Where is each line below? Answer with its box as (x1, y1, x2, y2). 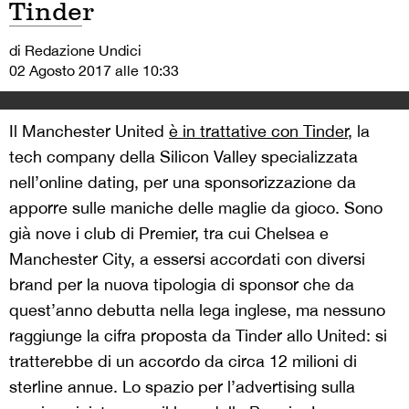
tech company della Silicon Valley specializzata (9, 147, 358, 166)
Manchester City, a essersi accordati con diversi (9, 249, 365, 268)
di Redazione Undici (9, 42, 142, 58)
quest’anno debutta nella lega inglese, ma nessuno (9, 300, 385, 320)
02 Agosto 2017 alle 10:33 (9, 62, 179, 79)
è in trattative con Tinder (169, 121, 348, 141)
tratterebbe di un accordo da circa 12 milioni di (9, 351, 357, 371)
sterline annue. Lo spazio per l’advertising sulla (9, 377, 355, 396)
